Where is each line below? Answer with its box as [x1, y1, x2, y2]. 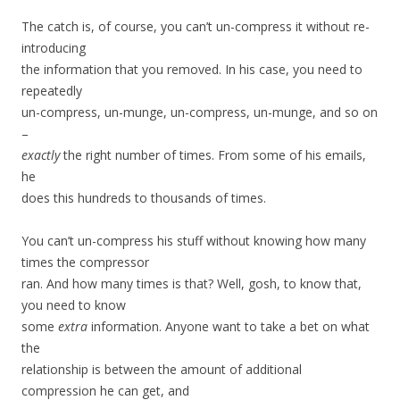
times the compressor [21, 254, 149, 271]
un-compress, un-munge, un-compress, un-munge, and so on [21, 104, 378, 121]
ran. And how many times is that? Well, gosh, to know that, [21, 275, 362, 293]
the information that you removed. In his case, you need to [21, 61, 362, 79]
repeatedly [21, 82, 82, 100]
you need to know [21, 296, 126, 314]
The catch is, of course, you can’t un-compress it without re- [21, 18, 370, 36]
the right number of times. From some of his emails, [60, 146, 366, 164]
